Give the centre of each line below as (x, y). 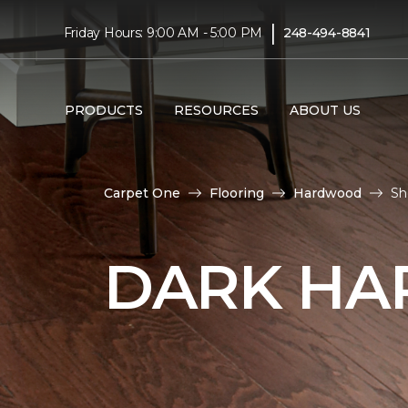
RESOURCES (216, 110)
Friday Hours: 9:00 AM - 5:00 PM (163, 32)
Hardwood (327, 193)
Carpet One (142, 193)
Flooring (237, 193)
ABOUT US (325, 110)
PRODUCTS (103, 110)
